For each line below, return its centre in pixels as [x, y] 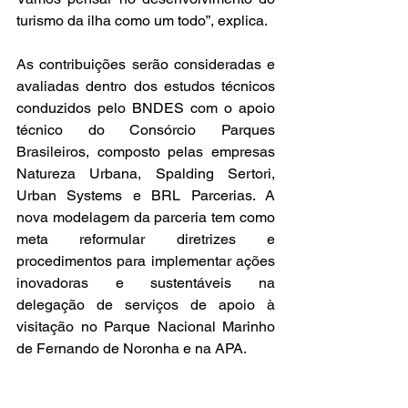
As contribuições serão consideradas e [146, 64]
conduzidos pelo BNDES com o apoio [146, 107]
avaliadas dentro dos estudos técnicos [146, 86]
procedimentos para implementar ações [146, 260]
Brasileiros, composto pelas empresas [146, 151]
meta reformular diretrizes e [146, 239]
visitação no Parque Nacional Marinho [146, 326]
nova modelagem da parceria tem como [146, 217]
